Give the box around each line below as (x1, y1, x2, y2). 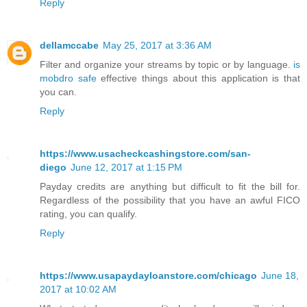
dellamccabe (40, 40, 99, 51)
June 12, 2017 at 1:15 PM (71, 162, 182, 173)
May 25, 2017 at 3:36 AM (103, 40, 212, 51)
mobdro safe (40, 73, 97, 84)
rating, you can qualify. (40, 208, 137, 220)
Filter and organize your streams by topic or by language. (40, 59, 293, 71)
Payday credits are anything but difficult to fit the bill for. (40, 181, 300, 193)
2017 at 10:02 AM (40, 284, 116, 295)
